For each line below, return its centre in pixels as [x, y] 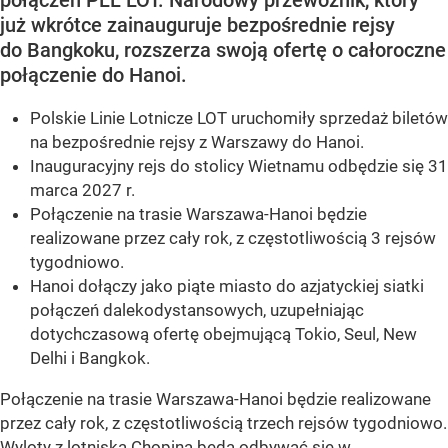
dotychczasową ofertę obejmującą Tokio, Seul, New [223, 334]
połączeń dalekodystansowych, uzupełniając [197, 310]
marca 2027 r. [82, 190]
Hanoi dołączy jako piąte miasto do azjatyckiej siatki [227, 286]
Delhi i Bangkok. [90, 358]
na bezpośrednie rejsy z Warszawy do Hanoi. [197, 142]
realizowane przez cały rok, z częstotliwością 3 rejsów [233, 238]
